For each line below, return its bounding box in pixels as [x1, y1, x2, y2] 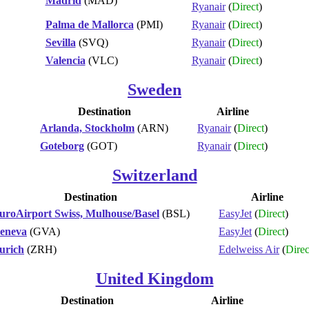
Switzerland [112, 166, 197, 184]
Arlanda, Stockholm [40, 121, 134, 134]
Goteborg [40, 139, 84, 152]
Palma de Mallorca [45, 18, 134, 30]
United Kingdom [95, 269, 214, 288]
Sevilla [45, 36, 76, 48]
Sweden [128, 80, 181, 99]
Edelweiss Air [219, 243, 279, 255]
